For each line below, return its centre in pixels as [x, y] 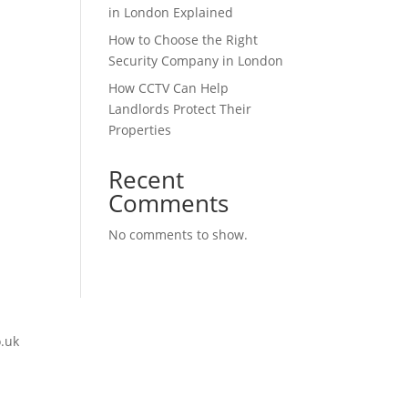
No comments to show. [178, 235]
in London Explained [171, 12]
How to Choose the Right [184, 40]
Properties [140, 130]
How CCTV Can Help [169, 88]
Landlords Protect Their [180, 109]
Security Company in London [196, 61]
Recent [147, 179]
